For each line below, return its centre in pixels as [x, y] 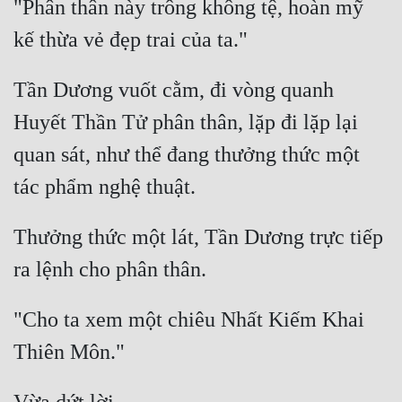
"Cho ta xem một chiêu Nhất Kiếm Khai [189, 320]
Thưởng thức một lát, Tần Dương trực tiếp [198, 237]
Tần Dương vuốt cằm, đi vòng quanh [174, 90]
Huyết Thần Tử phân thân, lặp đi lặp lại [186, 122]
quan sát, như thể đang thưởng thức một [187, 155]
